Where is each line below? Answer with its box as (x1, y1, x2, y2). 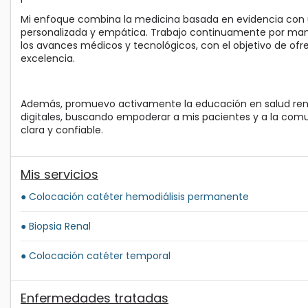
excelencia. (21, 52, 75, 66)
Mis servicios (21, 166, 98, 184)
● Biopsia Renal (21, 219, 91, 234)
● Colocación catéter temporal (21, 249, 170, 263)
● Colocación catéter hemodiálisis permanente (21, 190, 249, 204)
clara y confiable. (21, 123, 103, 137)
